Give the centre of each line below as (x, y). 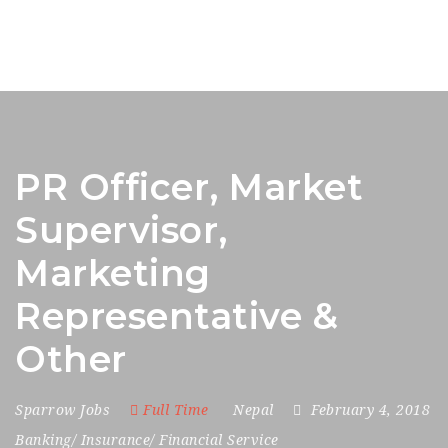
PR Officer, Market (189, 187)
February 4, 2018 (370, 410)
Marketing (113, 273)
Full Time (176, 410)
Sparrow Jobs (62, 410)
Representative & (176, 316)
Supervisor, (121, 230)
